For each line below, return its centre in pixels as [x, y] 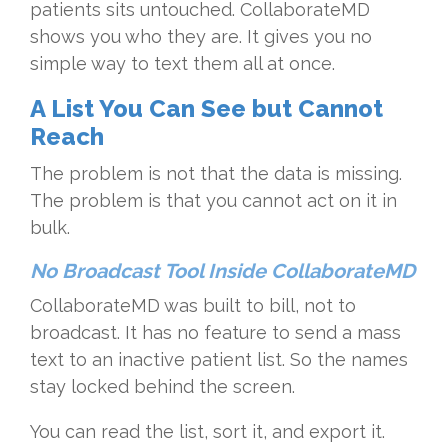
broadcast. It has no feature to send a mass [215, 332]
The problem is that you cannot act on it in [213, 200]
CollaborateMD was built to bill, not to [193, 305]
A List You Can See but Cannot [206, 108]
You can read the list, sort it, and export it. [207, 431]
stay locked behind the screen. [162, 386]
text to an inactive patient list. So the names [219, 359]
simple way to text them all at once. [182, 63]
